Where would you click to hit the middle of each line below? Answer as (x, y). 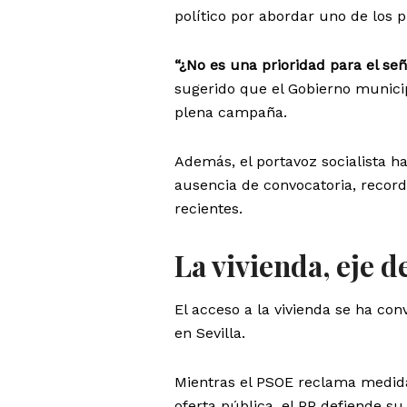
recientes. (208, 208)
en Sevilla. (210, 333)
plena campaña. (231, 112)
